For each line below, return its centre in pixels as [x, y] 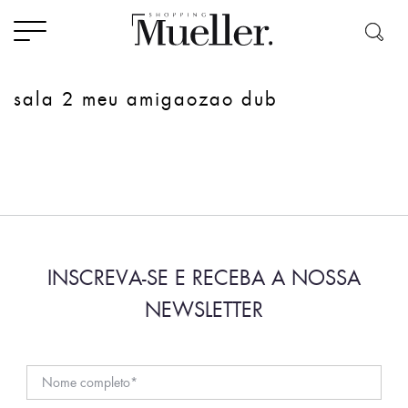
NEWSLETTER [204, 309]
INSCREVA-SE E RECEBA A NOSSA [204, 277]
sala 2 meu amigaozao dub [146, 98]
